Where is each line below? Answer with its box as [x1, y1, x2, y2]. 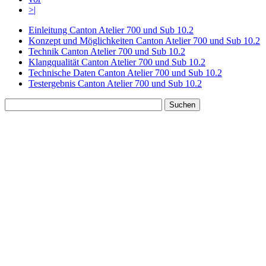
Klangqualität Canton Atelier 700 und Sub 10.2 [28, 56, 205, 67]
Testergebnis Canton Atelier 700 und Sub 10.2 [28, 78, 202, 88]
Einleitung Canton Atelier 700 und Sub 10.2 [28, 24, 194, 35]
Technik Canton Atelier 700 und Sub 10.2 [28, 46, 185, 56]
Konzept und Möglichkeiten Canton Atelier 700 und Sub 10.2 [28, 35, 260, 46]
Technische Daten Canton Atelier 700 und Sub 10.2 [28, 67, 222, 78]
